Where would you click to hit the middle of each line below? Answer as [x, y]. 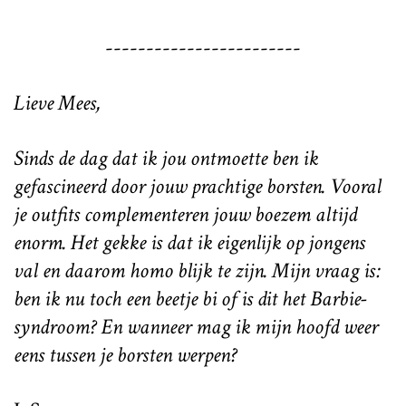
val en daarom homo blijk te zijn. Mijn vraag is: [197, 270]
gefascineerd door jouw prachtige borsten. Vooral [198, 186]
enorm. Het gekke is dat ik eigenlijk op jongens [189, 242]
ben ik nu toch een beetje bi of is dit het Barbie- [190, 298]
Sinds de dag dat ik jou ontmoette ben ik [166, 158]
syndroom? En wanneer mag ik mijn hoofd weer [196, 326]
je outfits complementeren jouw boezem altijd [185, 214]
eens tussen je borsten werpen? [125, 354]
